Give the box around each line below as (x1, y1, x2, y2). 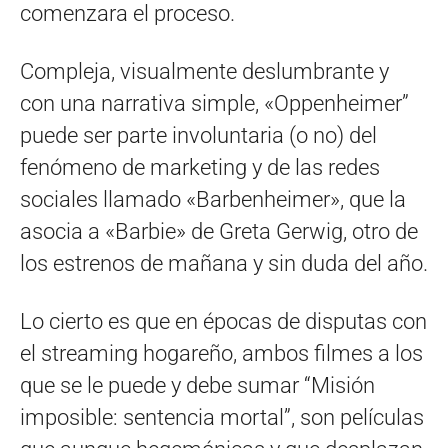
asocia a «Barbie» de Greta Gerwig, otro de (20, 218, 418, 244)
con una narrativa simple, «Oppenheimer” (20, 90, 409, 116)
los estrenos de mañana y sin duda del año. (20, 250, 428, 276)
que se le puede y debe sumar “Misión (20, 372, 375, 398)
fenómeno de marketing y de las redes (20, 154, 380, 180)
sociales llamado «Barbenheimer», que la (20, 186, 406, 212)
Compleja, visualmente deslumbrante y (20, 58, 389, 84)
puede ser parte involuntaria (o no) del (20, 122, 377, 148)
